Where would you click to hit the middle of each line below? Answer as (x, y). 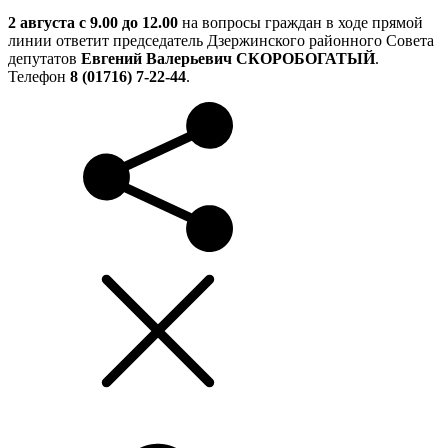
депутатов (44, 58)
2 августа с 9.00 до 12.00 (93, 22)
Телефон (39, 76)
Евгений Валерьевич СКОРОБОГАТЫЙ (228, 58)
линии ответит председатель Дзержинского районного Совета (221, 40)
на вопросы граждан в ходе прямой (300, 22)
